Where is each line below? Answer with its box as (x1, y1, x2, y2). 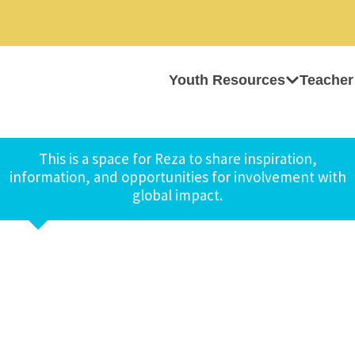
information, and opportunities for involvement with (9, 167, 346, 186)
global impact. (132, 185, 223, 204)
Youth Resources (169, 72, 285, 88)
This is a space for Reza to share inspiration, (38, 149, 317, 168)
